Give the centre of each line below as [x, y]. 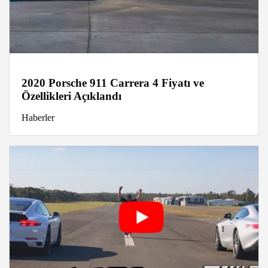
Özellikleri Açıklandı [71, 96]
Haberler [38, 118]
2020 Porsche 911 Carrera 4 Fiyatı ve [113, 83]
